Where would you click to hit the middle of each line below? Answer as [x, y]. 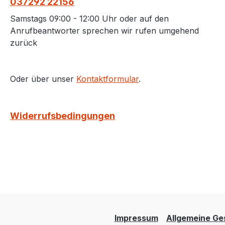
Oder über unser [43, 79]
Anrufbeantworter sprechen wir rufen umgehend [104, 30]
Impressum [136, 218]
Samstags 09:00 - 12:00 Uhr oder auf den [89, 18]
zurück [24, 42]
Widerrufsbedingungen [63, 116]
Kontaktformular [107, 79]
